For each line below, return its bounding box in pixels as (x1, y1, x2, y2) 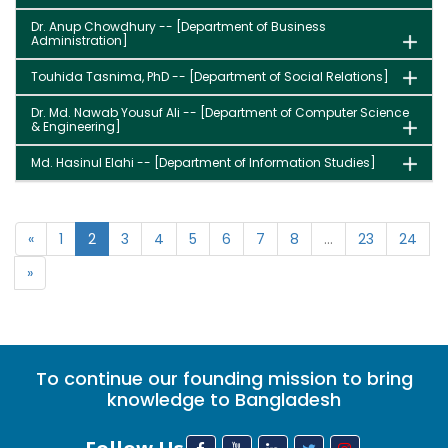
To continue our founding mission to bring (35, 366, 413, 391)
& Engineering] (31, 118, 121, 135)
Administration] (31, 32, 128, 49)
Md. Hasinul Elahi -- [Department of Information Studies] (31, 154, 376, 171)
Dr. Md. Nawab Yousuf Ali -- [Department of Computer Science (31, 104, 409, 121)
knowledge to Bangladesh (107, 387, 341, 412)
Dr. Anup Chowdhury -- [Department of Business (31, 18, 326, 35)
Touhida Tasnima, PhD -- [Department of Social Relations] (31, 68, 389, 85)
